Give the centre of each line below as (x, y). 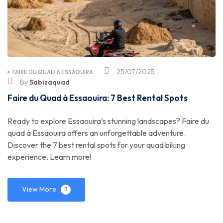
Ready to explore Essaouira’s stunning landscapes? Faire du (108, 121)
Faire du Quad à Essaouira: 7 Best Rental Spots (98, 98)
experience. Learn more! (49, 157)
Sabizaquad (50, 82)
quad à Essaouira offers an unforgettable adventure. (97, 133)
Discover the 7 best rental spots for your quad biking (96, 145)
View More (39, 189)
